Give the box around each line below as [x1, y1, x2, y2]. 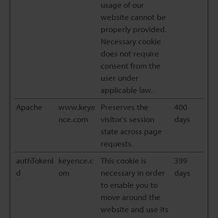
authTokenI [16, 155, 54, 165]
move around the [101, 192, 161, 202]
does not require [101, 48, 159, 58]
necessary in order [101, 167, 165, 178]
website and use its [101, 204, 168, 214]
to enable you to [101, 180, 158, 190]
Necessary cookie [101, 36, 161, 46]
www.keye [58, 102, 95, 112]
